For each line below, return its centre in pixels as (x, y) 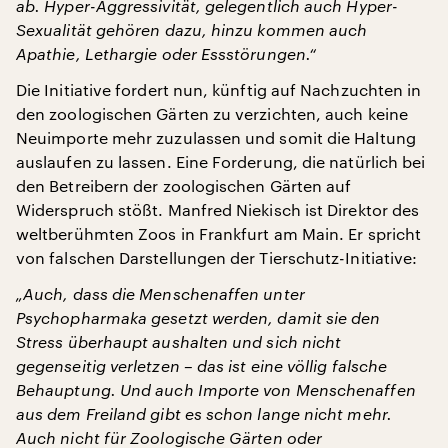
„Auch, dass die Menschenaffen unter (160, 293)
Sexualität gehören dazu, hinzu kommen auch (192, 29)
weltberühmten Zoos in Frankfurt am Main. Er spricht (219, 233)
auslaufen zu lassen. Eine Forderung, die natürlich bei (221, 161)
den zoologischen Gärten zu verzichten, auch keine (212, 113)
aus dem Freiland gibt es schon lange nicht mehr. (204, 413)
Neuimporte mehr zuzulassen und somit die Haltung (216, 137)
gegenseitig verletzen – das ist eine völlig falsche (202, 365)
